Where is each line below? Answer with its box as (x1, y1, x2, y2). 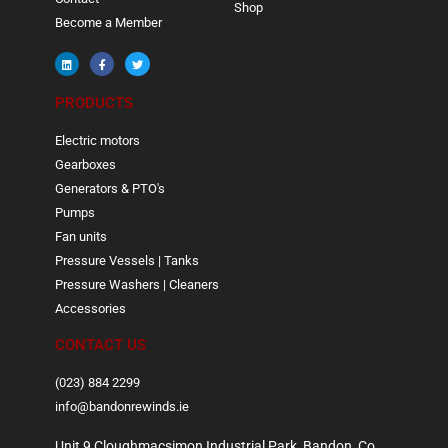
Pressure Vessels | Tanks (55, 253, 199, 269)
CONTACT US (55, 336, 146, 355)
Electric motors (55, 133, 140, 149)
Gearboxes (55, 157, 116, 173)
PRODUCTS (55, 94, 133, 113)
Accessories (55, 301, 126, 317)
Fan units (55, 229, 107, 245)
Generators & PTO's (55, 181, 165, 197)
